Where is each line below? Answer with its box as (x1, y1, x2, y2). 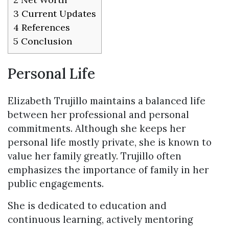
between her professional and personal (8, 108, 189, 121)
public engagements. (8, 177, 104, 190)
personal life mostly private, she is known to (8, 136, 212, 149)
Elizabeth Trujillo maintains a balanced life (8, 95, 205, 107)
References (19, 21, 70, 34)
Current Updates (19, 8, 96, 20)
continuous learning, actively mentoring (8, 213, 193, 226)
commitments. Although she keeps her (8, 122, 186, 135)
